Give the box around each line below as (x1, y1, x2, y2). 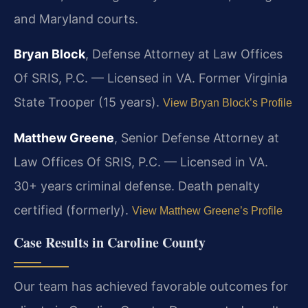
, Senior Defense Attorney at (114, 131, 279, 146)
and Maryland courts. (14, 12, 138, 27)
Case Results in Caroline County (14, 232, 206, 253)
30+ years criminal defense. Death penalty (14, 179, 260, 194)
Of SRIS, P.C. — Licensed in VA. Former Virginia (14, 71, 287, 86)
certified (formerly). (14, 203, 132, 218)
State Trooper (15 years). (14, 95, 163, 110)
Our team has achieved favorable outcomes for (14, 279, 288, 294)
